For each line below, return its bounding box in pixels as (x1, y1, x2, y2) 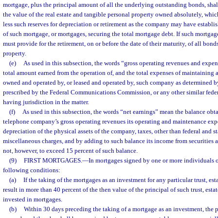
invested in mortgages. (3, 196, 62, 203)
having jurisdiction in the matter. (3, 98, 89, 106)
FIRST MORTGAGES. (23, 157, 82, 164)
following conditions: (3, 166, 60, 174)
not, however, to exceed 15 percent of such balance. (3, 147, 138, 154)
